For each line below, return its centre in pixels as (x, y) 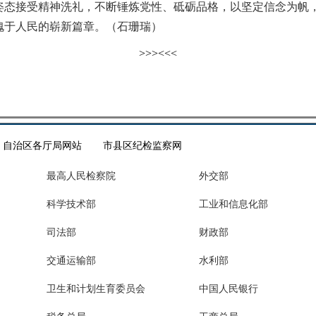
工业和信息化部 (233, 204)
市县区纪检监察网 (142, 146)
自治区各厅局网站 (42, 146)
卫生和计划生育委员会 (96, 289)
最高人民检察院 (81, 176)
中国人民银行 (229, 289)
